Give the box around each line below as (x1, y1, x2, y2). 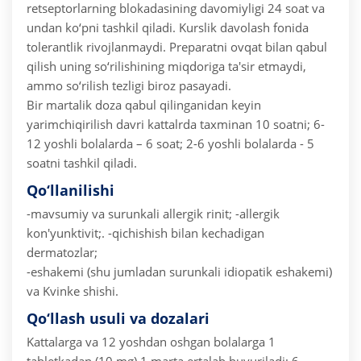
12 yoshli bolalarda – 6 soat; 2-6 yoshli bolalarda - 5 (27, 135, 314, 152)
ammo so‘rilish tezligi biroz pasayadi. (27, 77, 231, 94)
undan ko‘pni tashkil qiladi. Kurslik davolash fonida (27, 19, 309, 36)
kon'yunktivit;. (27, 225, 105, 242)
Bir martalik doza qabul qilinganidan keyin (27, 97, 261, 114)
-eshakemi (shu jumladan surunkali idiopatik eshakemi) (27, 263, 332, 280)
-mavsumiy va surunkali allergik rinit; (27, 205, 232, 222)
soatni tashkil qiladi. (27, 155, 137, 172)
